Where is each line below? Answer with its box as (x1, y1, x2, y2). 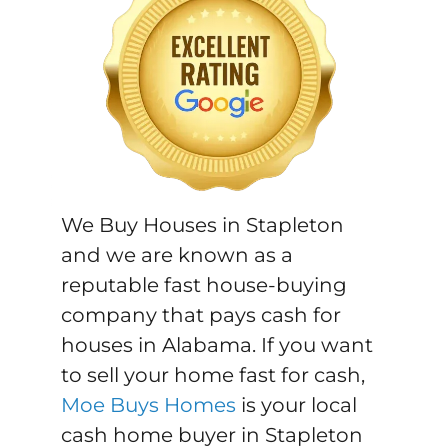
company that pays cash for (61, 303, 342, 328)
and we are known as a (61, 243, 294, 268)
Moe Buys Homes (61, 393, 237, 418)
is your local (236, 393, 358, 418)
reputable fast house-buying (61, 273, 348, 298)
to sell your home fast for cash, (61, 363, 366, 388)
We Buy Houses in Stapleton (61, 213, 345, 238)
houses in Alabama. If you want (61, 333, 374, 358)
